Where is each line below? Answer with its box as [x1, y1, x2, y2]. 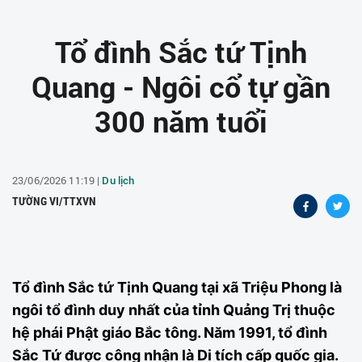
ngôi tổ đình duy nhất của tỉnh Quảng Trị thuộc [12, 301, 335, 318]
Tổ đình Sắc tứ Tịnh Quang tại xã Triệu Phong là [12, 279, 342, 296]
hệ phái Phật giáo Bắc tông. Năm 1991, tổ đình [12, 324, 327, 341]
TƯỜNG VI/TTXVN [12, 195, 96, 208]
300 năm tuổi [95, 102, 267, 141]
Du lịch [102, 173, 135, 187]
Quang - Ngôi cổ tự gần [32, 67, 330, 106]
